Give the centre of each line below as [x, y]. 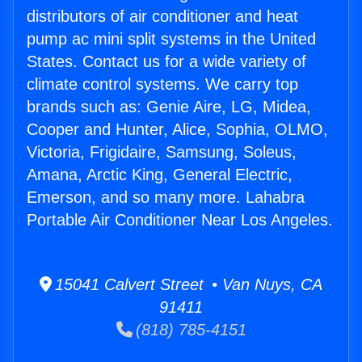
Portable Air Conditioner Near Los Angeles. [180, 220]
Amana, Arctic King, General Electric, [160, 175]
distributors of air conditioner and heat [162, 17]
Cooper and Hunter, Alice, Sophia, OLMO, [177, 130]
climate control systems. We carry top [162, 84]
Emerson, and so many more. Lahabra [166, 198]
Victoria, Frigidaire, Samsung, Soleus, [162, 152]
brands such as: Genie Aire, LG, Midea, [169, 107]
